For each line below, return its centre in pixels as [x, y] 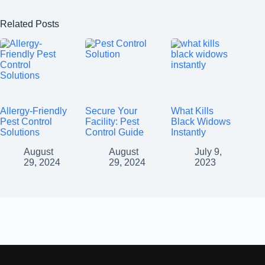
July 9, [208, 151]
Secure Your [112, 111]
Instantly [188, 132]
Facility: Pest [112, 122]
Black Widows [201, 122]
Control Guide [115, 132]
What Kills [192, 111]
